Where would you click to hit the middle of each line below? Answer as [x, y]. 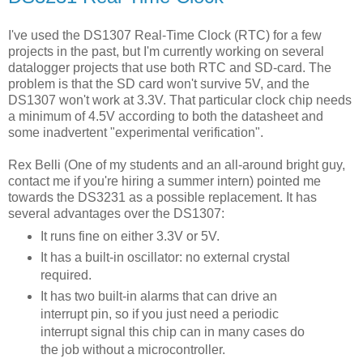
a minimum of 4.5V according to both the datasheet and [166, 116]
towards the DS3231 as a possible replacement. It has [162, 197]
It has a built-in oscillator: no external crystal [165, 258]
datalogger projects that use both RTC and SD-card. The [170, 67]
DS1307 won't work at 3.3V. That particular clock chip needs [180, 100]
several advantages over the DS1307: [116, 213]
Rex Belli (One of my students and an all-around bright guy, [177, 164]
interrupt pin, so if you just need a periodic [159, 314]
